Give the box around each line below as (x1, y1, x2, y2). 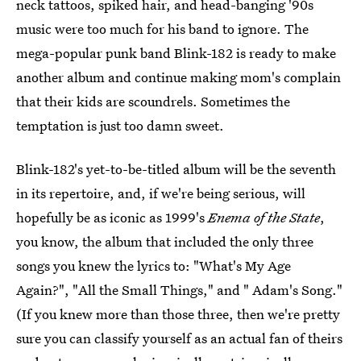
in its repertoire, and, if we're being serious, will (16, 184, 305, 202)
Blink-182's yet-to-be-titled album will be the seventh (16, 160, 336, 178)
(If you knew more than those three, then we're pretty (16, 305, 340, 323)
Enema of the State (208, 208, 320, 226)
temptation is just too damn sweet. (16, 116, 224, 135)
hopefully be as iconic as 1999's (16, 208, 208, 226)
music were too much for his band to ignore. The (16, 19, 309, 38)
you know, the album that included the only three (16, 232, 313, 251)
